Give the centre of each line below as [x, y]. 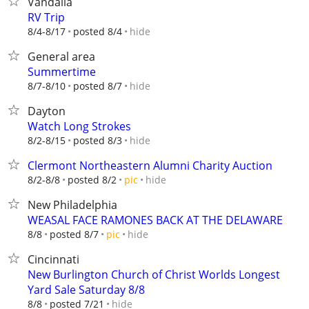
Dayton [47, 111]
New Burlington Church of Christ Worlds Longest [154, 275]
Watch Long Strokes [79, 126]
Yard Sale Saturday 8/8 [86, 290]
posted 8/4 [98, 31]
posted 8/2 [92, 180]
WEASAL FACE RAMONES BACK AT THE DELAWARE [155, 220]
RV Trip [46, 17]
